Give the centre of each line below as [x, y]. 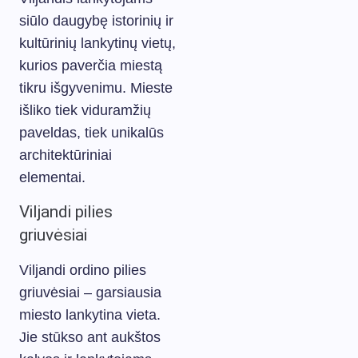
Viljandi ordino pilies [83, 270]
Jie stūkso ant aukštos [90, 337]
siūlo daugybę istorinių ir [96, 21]
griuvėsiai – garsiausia [90, 292]
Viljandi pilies [66, 212]
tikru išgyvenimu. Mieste [96, 88]
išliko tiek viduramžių [85, 110]
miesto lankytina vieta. [90, 315]
